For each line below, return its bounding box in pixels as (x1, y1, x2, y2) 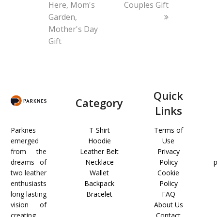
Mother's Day (48, 23, 98, 34)
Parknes (11, 125, 36, 135)
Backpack (84, 178, 115, 188)
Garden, (48, 11, 77, 22)
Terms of (154, 125, 183, 135)
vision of (11, 200, 47, 209)
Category (76, 95, 124, 110)
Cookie (157, 168, 180, 177)
